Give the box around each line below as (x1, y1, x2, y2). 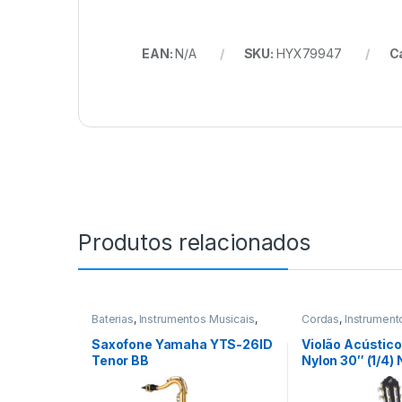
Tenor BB (91, 352, 149, 368)
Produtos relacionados (78, 229, 311, 257)
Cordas (301, 312, 340, 327)
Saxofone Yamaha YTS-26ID (91, 336, 273, 352)
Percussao (91, 323, 147, 337)
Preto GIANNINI (301, 368, 399, 384)
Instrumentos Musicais (138, 312, 255, 327)
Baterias (91, 312, 134, 327)
